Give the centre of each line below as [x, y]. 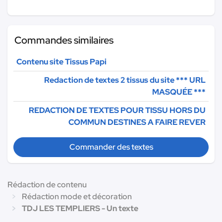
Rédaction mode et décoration [77, 196]
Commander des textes [111, 147]
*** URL [191, 80]
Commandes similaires [64, 40]
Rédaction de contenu [47, 184]
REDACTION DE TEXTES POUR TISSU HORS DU [117, 110]
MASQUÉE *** [179, 92]
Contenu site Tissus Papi [61, 61]
